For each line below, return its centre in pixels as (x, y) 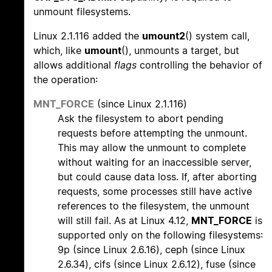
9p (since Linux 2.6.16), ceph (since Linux (151, 250)
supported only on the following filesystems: (160, 235)
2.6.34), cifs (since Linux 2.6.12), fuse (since (157, 264)
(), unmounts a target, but (180, 51)
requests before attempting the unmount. (152, 133)
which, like (59, 51)
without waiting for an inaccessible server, (155, 162)
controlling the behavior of (199, 65)
